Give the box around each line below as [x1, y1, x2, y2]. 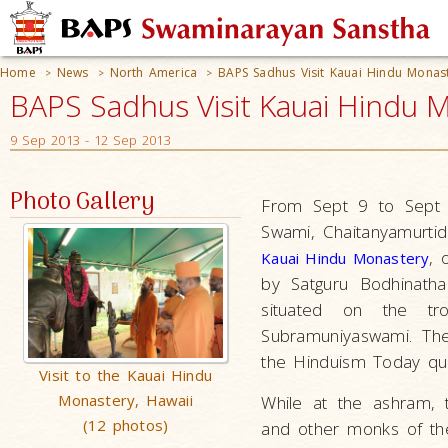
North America [109, 64, 198, 81]
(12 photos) [83, 415, 169, 435]
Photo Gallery [10, 183, 155, 222]
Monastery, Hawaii [58, 390, 193, 410]
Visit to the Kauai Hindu [39, 365, 213, 385]
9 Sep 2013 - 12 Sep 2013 [10, 131, 171, 149]
